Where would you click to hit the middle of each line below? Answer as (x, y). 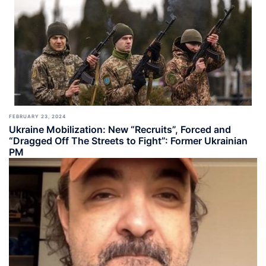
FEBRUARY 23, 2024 (37, 116)
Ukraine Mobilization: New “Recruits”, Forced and (120, 129)
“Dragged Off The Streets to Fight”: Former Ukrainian (128, 141)
